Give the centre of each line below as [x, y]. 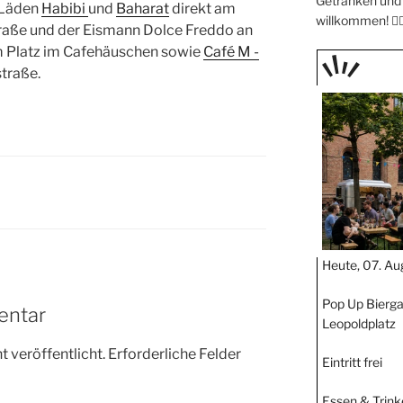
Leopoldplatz [358, 324]
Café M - [231, 52]
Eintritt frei [352, 363]
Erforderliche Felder [175, 354]
